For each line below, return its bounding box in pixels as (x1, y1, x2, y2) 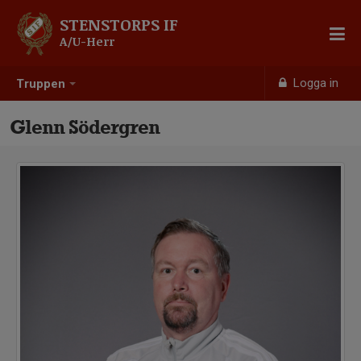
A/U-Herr (60, 33, 114, 49)
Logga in (290, 76, 339, 90)
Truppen (16, 77, 65, 92)
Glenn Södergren (10, 115, 160, 139)
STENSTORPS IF (60, 13, 178, 35)
